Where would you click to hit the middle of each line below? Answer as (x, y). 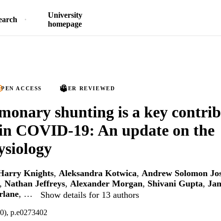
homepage (65, 24)
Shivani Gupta (175, 184)
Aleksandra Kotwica (98, 173)
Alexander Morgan (106, 184)
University (65, 15)
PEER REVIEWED (87, 88)
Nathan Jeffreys (35, 184)
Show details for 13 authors (90, 195)
